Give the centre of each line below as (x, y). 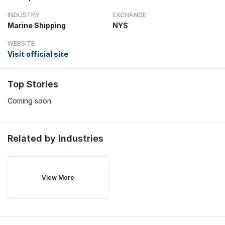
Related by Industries (55, 138)
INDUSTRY (24, 15)
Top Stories (33, 84)
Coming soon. (30, 101)
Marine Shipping (37, 25)
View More (58, 178)
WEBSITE (21, 43)
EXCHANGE (129, 15)
